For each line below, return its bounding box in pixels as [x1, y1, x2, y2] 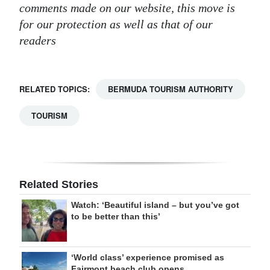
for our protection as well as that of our [19, 17, 213, 31]
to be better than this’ [71, 212, 160, 222]
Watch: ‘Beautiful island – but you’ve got [71, 200, 239, 210]
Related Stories [19, 178, 98, 191]
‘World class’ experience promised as [71, 253, 224, 263]
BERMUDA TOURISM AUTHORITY [108, 83, 233, 95]
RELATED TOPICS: [19, 83, 90, 95]
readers [19, 34, 56, 48]
